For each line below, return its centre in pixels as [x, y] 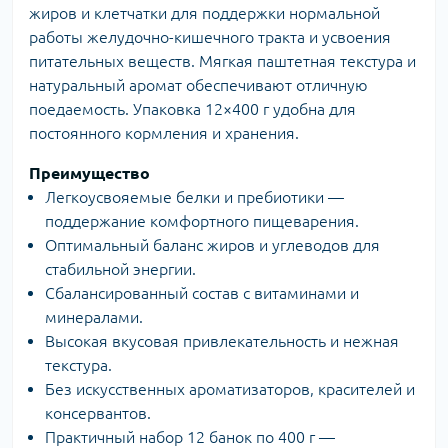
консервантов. [98, 413]
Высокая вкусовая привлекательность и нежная [222, 341]
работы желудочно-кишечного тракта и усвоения [210, 37]
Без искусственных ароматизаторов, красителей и [230, 389]
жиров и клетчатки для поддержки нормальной [204, 13]
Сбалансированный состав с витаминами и [202, 293]
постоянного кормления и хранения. [164, 133]
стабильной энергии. [120, 269]
